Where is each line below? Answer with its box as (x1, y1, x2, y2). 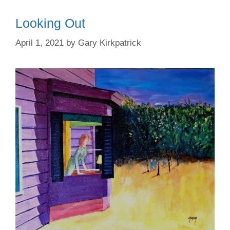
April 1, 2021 (15, 37, 64, 48)
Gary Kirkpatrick (78, 37, 141, 48)
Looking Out (15, 16, 85, 30)
